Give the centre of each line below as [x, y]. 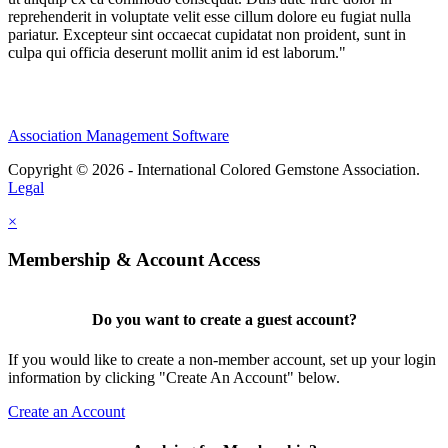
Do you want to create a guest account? [224, 320]
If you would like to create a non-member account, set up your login [222, 359]
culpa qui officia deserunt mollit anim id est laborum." [177, 52]
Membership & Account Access [134, 260]
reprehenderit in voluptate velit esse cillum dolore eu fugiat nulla [209, 16]
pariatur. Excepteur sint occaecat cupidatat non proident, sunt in [207, 34]
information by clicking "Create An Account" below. [174, 377]
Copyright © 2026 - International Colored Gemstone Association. [214, 169]
